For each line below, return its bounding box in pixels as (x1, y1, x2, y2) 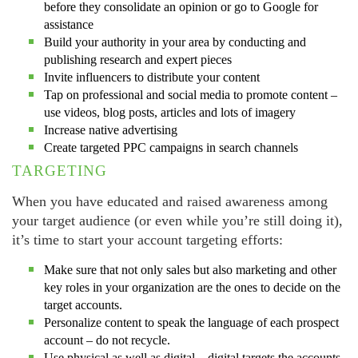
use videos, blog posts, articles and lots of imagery (44, 105, 296, 119)
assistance (44, 17, 93, 31)
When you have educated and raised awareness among (12, 193, 328, 209)
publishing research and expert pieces (44, 52, 232, 66)
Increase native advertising (44, 122, 177, 137)
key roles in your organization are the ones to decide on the (44, 280, 340, 295)
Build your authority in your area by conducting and (44, 34, 306, 49)
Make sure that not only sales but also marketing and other (44, 263, 336, 277)
